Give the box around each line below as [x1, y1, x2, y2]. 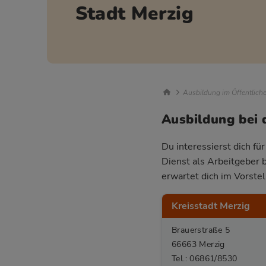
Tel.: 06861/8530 [172, 252, 237, 264]
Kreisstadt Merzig [172, 199, 250, 213]
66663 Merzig [172, 237, 225, 250]
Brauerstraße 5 [172, 223, 230, 236]
